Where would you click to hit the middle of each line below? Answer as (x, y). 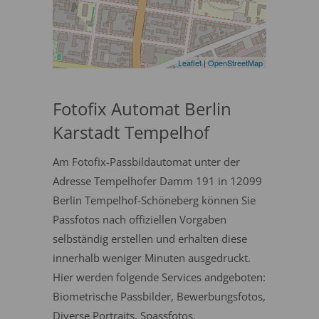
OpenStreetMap (235, 63)
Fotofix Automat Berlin (142, 109)
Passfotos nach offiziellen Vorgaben (140, 219)
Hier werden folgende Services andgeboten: (159, 277)
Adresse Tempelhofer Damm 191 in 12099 (157, 181)
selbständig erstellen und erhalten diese (150, 239)
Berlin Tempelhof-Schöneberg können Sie (154, 200)
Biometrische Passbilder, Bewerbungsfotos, (159, 296)
